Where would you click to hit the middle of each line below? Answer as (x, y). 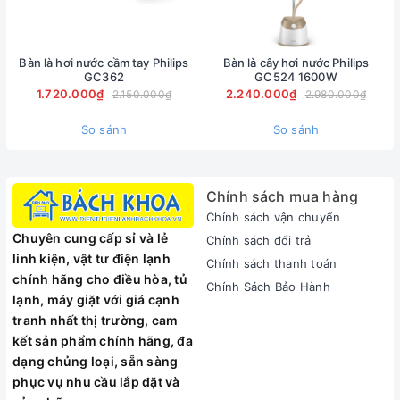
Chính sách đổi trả (259, 240)
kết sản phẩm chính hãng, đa (103, 341)
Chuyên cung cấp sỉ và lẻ (90, 238)
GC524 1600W (296, 77)
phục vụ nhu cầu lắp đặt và (96, 382)
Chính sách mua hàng (283, 196)
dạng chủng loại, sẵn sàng (96, 362)
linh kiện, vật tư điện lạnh (92, 259)
